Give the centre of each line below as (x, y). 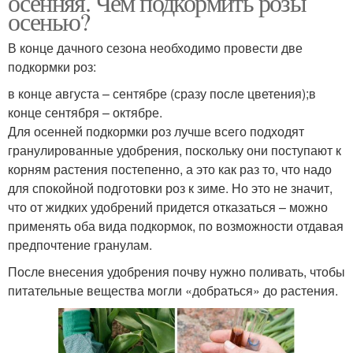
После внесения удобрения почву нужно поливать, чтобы (176, 271)
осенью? (49, 21)
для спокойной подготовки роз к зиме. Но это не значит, (170, 188)
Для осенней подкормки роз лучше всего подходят (156, 131)
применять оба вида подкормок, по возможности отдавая (176, 226)
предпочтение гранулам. (80, 245)
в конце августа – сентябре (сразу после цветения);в (162, 93)
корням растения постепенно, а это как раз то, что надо (170, 169)
